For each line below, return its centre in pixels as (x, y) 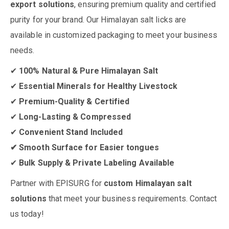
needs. (22, 50)
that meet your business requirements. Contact (132, 198)
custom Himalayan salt (148, 183)
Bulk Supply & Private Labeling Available (97, 163)
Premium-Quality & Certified (74, 101)
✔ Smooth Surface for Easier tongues (85, 147)
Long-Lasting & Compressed (75, 117)
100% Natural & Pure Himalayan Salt (88, 71)
